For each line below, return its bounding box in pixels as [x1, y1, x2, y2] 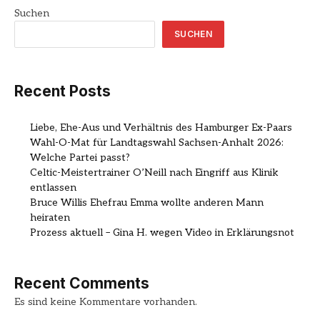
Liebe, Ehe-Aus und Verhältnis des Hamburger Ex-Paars [30, 121, 292, 134]
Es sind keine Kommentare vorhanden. [14, 296, 197, 309]
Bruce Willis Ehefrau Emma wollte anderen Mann [30, 196, 264, 209]
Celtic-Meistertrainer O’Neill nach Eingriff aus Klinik [30, 166, 279, 179]
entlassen [30, 181, 76, 194]
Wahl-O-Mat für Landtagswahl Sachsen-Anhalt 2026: [30, 136, 284, 149]
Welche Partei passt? [30, 151, 130, 164]
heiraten [30, 211, 70, 224]
